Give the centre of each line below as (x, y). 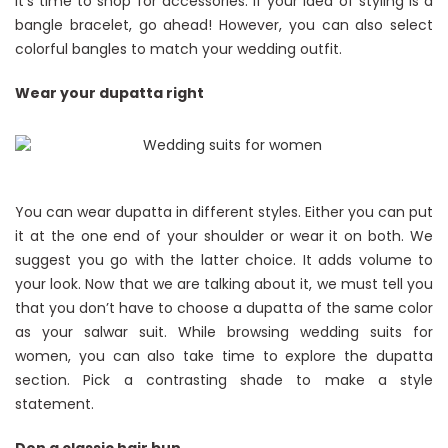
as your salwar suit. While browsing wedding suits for (224, 332)
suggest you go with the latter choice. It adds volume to (224, 260)
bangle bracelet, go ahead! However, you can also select (224, 25)
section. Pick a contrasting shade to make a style (224, 380)
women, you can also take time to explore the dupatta (224, 356)
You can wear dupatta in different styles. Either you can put (224, 212)
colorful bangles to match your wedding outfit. (178, 49)
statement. (54, 404)
